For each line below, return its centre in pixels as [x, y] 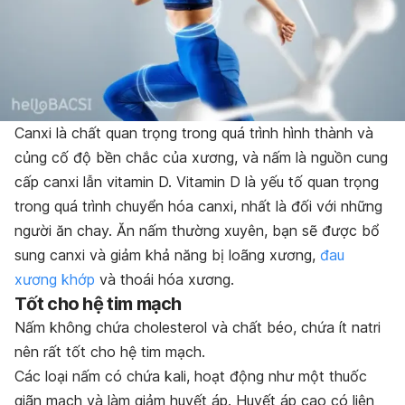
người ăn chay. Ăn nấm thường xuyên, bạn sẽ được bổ [197, 230]
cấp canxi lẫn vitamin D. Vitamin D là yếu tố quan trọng [197, 181]
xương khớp [55, 279]
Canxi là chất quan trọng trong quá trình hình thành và [194, 132]
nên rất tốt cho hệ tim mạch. [110, 351]
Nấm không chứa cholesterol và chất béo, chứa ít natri [198, 327]
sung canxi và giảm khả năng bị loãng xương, [167, 254]
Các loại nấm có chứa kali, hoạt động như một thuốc [191, 376]
